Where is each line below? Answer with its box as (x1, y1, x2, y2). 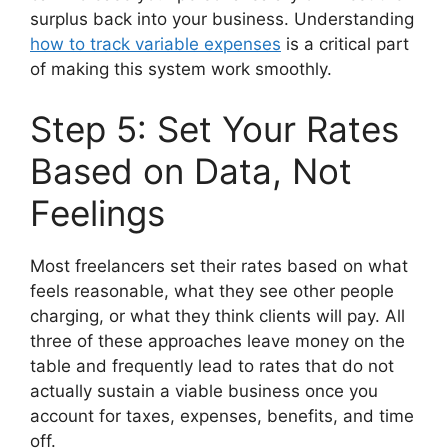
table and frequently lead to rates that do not (30, 355, 394, 376)
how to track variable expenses (30, 34, 281, 55)
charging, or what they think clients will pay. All (30, 305, 405, 326)
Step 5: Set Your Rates (30, 107, 399, 150)
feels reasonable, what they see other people (30, 280, 394, 301)
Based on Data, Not (30, 149, 352, 192)
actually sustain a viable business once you (30, 380, 378, 401)
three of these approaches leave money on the (30, 330, 405, 351)
